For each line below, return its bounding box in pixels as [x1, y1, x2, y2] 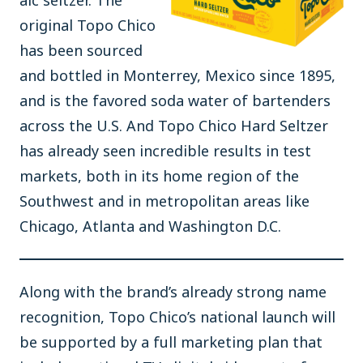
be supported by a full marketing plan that [19, 332, 322, 352]
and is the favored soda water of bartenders [19, 91, 331, 110]
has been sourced [19, 41, 143, 60]
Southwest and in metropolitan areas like [19, 191, 310, 211]
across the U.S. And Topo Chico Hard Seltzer [19, 116, 328, 135]
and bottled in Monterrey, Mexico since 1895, [19, 66, 335, 85]
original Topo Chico [19, 15, 156, 35]
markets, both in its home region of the [19, 166, 299, 186]
